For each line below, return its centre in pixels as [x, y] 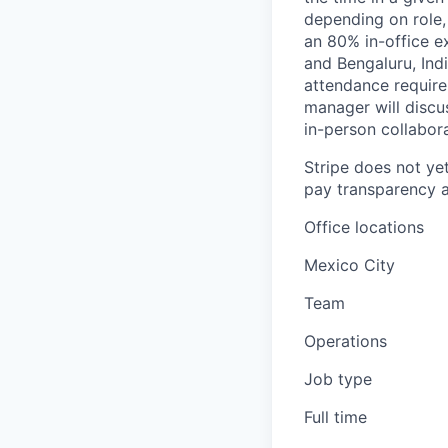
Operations [345, 341]
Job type [338, 379]
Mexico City [349, 265]
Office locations [364, 227]
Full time [335, 417]
